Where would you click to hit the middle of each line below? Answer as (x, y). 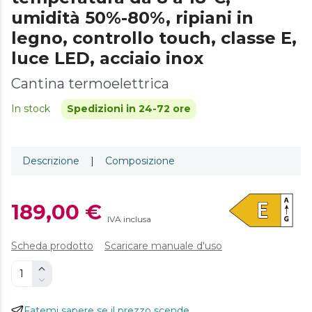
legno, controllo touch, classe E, (154, 38)
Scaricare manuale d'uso (163, 246)
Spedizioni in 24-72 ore (129, 108)
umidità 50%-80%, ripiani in (132, 17)
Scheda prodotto (52, 246)
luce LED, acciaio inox (107, 58)
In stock (31, 108)
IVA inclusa (129, 219)
